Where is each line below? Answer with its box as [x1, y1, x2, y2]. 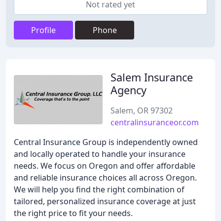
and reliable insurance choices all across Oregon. [14, 172, 197, 183]
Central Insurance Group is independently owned [14, 137, 198, 147]
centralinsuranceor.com [110, 117, 199, 128]
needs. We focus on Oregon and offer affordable [14, 160, 195, 171]
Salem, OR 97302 [110, 105, 173, 116]
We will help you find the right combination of [14, 184, 184, 195]
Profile [31, 25, 56, 36]
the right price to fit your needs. [14, 208, 133, 219]
